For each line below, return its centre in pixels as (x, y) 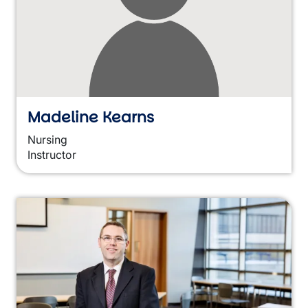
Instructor (52, 155)
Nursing (47, 140)
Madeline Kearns (91, 117)
